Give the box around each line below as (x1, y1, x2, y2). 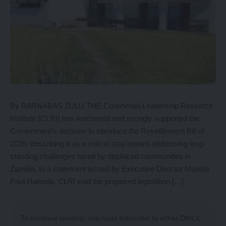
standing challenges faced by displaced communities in (10, 152, 191, 161)
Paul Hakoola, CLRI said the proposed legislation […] (10, 177, 184, 186)
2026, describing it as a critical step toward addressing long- (10, 139, 206, 148)
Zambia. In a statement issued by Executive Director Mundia (10, 164, 209, 174)
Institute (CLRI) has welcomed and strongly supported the (10, 114, 199, 123)
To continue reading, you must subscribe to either (21, 214, 180, 222)
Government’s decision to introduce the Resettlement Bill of (10, 127, 204, 136)
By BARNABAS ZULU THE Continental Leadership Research (10, 101, 213, 110)
